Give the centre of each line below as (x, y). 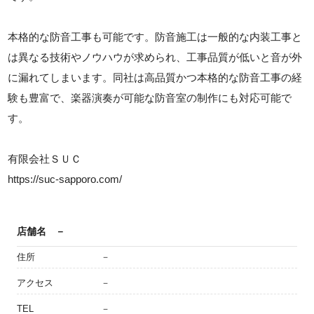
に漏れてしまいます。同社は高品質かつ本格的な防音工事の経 (155, 77)
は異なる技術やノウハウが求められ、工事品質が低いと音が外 (155, 57)
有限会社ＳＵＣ (45, 159)
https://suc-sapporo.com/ (65, 179)
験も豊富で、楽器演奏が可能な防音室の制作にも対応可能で (150, 98)
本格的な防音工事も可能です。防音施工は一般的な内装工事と (155, 37)
